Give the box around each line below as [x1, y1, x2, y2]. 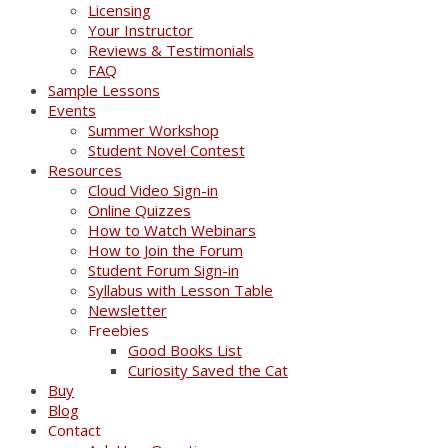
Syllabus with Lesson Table [88, 279, 273, 300]
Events [48, 99, 96, 120]
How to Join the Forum [88, 239, 243, 260]
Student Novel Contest [88, 139, 245, 160]
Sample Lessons [48, 79, 160, 100]
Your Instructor [88, 19, 193, 40]
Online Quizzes [88, 199, 191, 220]
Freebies [88, 319, 149, 340]
